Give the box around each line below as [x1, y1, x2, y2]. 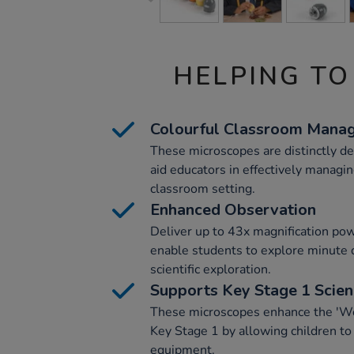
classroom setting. [150, 180, 255, 198]
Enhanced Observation [150, 199, 316, 220]
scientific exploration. [150, 261, 271, 278]
